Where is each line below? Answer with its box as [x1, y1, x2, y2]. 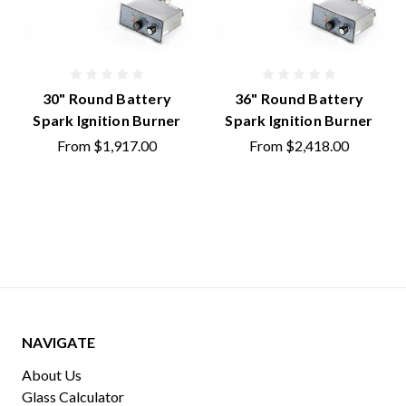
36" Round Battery [234, 90, 364, 107]
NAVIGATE [22, 333, 95, 351]
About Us [22, 366, 82, 383]
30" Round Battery [42, 90, 172, 107]
